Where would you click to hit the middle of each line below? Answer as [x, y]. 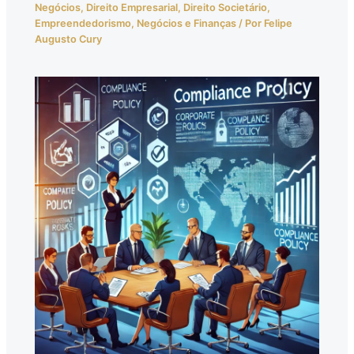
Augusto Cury [69, 39]
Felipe [279, 23]
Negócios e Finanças [187, 23]
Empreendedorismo [83, 23]
